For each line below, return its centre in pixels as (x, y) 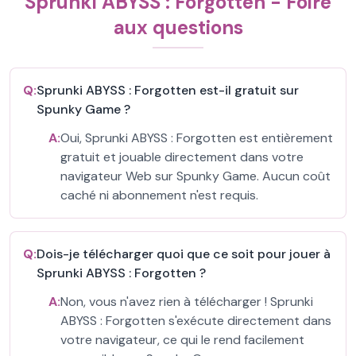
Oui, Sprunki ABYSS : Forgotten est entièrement (197, 138)
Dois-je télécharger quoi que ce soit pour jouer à (184, 254)
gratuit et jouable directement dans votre (182, 157)
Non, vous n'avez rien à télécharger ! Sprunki (187, 302)
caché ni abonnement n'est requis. (159, 195)
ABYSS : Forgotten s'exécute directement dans (196, 321)
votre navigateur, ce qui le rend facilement (182, 340)
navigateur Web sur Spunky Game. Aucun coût (195, 176)
